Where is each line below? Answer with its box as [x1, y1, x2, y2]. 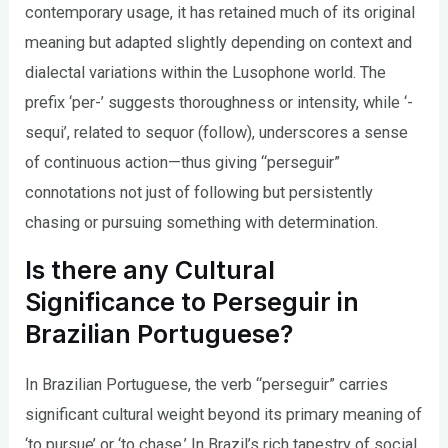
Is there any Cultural [25, 255, 276, 286]
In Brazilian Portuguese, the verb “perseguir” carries [25, 375, 389, 395]
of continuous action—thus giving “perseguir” [25, 152, 341, 172]
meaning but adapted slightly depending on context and [25, 32, 413, 52]
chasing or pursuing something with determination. [25, 212, 379, 232]
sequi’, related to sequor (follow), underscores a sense [25, 122, 409, 142]
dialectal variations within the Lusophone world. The [25, 62, 387, 82]
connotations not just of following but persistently [25, 182, 374, 202]
